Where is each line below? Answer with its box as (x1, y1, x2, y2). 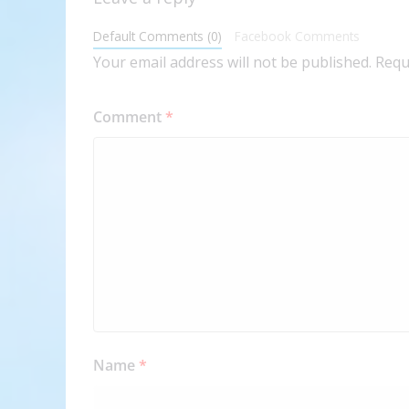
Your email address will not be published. (93, 52, 372, 73)
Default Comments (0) (93, 27, 222, 46)
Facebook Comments (234, 27, 360, 46)
